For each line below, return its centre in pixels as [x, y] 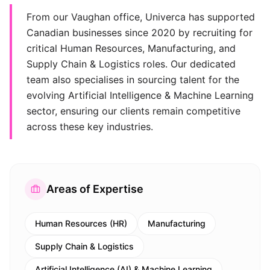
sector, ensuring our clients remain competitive [133, 111]
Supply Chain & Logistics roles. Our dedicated [131, 64]
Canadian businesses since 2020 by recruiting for [140, 33]
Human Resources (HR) [81, 223]
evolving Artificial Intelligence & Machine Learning [140, 95]
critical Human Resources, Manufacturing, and [131, 48]
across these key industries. [90, 127]
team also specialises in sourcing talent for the [133, 80]
